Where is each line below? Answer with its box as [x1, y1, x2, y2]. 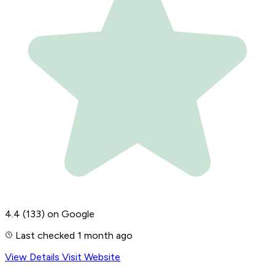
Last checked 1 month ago [13, 230, 133, 241]
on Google [47, 208, 95, 220]
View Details [5, 251, 62, 263]
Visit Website [62, 251, 120, 263]
